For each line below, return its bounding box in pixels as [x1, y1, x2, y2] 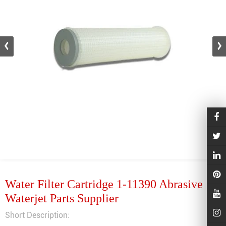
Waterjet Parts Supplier [5, 192, 119, 205]
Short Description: [5, 210, 70, 220]
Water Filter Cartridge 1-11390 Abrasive [5, 178, 203, 191]
